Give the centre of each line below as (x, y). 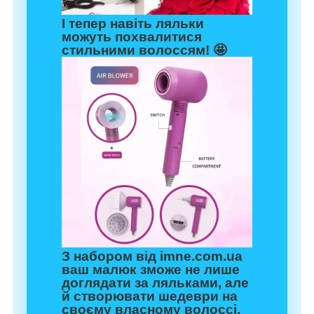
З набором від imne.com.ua (152, 257)
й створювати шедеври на (150, 296)
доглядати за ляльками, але (155, 283)
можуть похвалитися (132, 37)
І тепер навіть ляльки (133, 24)
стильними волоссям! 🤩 (144, 50)
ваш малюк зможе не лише (151, 270)
